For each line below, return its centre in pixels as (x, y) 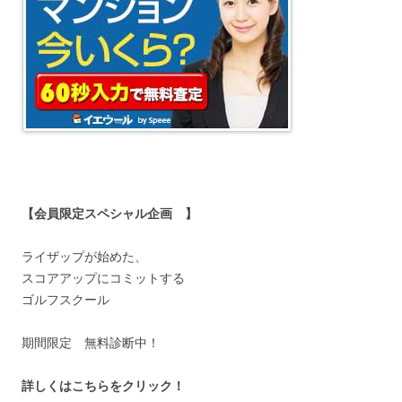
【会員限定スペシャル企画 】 (109, 213)
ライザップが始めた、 (84, 256)
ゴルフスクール (66, 299)
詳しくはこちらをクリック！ (103, 385)
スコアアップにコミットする (103, 278)
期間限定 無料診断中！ (91, 342)
